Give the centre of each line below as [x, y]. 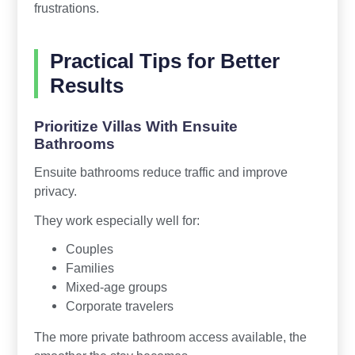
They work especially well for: [116, 220]
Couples [89, 249]
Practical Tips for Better [164, 61]
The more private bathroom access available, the [170, 337]
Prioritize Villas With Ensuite [136, 126]
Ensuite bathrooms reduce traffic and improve [160, 172]
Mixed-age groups [116, 287]
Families [90, 268]
